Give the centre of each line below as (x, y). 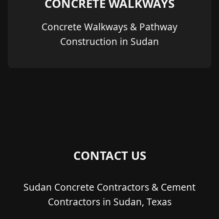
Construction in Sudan (109, 41)
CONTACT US (109, 155)
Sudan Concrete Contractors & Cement (109, 187)
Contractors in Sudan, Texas (109, 202)
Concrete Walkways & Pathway (109, 26)
